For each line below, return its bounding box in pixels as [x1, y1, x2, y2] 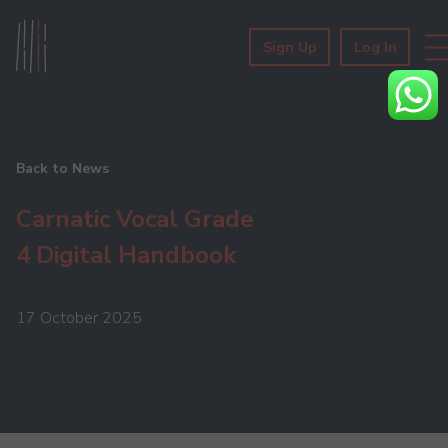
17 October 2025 [16, 307, 142, 329]
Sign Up [262, 38, 317, 57]
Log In [353, 38, 397, 57]
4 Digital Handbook [16, 239, 236, 271]
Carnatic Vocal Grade [16, 203, 254, 235]
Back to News [16, 159, 109, 178]
